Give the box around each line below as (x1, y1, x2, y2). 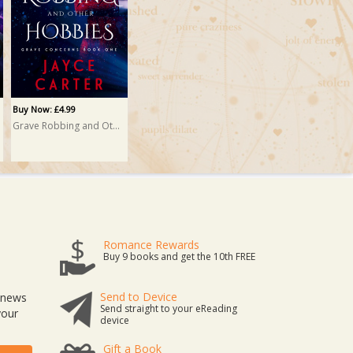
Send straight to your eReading (100, 302, 237, 315)
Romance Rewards (103, 237, 199, 252)
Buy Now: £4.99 (13, 103, 76, 115)
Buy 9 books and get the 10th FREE (103, 250, 255, 263)
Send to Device (100, 289, 177, 304)
